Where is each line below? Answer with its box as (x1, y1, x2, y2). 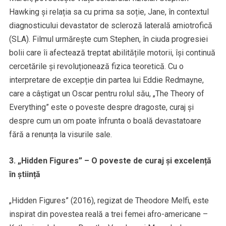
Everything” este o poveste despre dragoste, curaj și (9, 102, 194, 112)
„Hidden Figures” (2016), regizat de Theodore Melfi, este (9, 196, 209, 206)
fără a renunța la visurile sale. (9, 130, 112, 140)
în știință (9, 169, 40, 180)
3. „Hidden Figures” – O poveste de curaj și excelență (9, 156, 211, 166)
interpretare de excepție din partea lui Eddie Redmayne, (9, 75, 204, 85)
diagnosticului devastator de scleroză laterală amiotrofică (9, 21, 212, 31)
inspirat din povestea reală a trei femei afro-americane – (9, 209, 208, 219)
